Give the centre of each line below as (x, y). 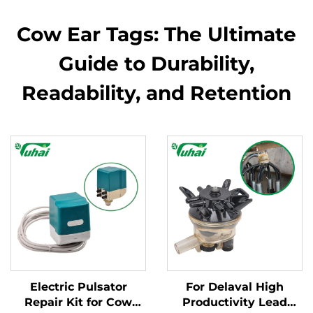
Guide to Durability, (156, 64)
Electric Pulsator (78, 287)
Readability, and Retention (156, 93)
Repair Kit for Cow (78, 302)
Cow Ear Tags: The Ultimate (156, 34)
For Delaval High (235, 287)
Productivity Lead (235, 302)
